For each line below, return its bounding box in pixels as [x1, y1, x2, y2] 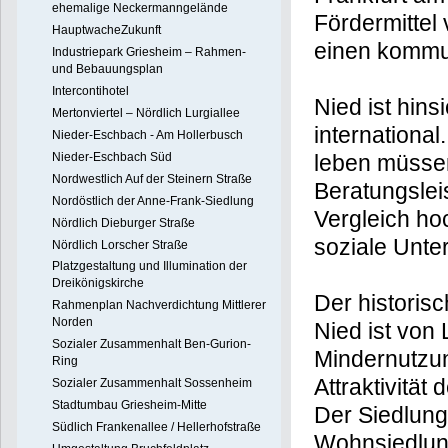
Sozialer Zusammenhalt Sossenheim [52, 376, 253, 391]
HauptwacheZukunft [52, 23, 162, 38]
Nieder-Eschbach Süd [52, 149, 173, 164]
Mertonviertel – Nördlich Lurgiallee [52, 106, 241, 121]
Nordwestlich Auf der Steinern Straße [52, 171, 253, 186]
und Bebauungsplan [52, 62, 164, 77]
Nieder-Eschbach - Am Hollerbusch [52, 128, 244, 142]
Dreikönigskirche [52, 276, 145, 291]
